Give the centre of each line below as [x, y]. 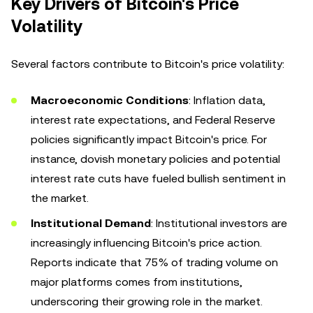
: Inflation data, [227, 100]
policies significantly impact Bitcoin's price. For [149, 139]
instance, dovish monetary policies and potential [155, 159]
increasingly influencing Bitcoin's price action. [146, 243]
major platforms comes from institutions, [137, 282]
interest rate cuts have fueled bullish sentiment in [158, 179]
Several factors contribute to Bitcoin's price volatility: [148, 64]
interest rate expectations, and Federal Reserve [153, 120]
